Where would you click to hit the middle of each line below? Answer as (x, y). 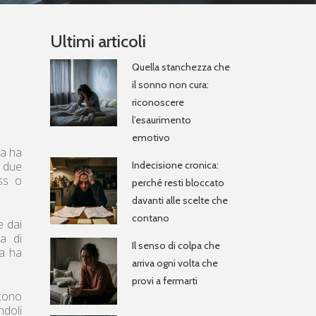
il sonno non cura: (170, 84)
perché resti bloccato (178, 182)
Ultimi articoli (98, 41)
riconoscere (158, 102)
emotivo (151, 137)
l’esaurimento (162, 120)
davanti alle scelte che (180, 200)
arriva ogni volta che (175, 263)
